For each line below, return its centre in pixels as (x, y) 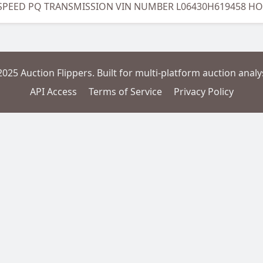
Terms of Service (125, 92)
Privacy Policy (203, 92)
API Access (53, 92)
